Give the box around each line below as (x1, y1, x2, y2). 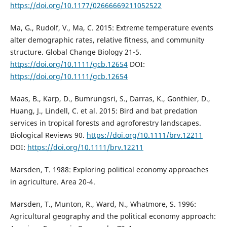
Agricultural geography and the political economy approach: (10, 211, 216, 221)
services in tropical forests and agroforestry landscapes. (10, 118, 201, 128)
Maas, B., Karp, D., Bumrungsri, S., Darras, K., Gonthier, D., (10, 94, 210, 104)
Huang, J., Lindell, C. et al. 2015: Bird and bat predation (10, 106, 198, 116)
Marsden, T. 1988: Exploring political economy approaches (10, 165, 209, 175)
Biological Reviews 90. (10, 130, 87, 140)
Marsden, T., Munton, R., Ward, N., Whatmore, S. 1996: (10, 199, 196, 209)
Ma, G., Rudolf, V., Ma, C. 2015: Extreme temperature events (10, 23, 213, 33)
